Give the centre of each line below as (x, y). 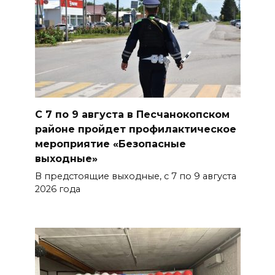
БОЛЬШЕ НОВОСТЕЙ (137, 49)
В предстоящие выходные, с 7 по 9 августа (135, 176)
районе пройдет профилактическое (135, 129)
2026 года (57, 189)
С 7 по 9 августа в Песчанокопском (132, 114)
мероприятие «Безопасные (110, 144)
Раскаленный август (108, 22)
